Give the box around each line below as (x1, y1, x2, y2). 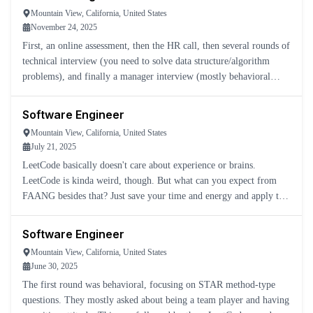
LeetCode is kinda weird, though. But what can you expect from (22, 175, 277, 186)
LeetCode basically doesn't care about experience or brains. (22, 160, 256, 170)
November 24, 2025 (31, 22, 97, 32)
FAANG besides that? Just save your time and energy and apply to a (22, 191, 110, 201)
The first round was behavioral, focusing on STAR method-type (22, 279, 275, 290)
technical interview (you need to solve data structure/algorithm (22, 56, 270, 66)
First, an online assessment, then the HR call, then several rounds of (22, 41, 290, 51)
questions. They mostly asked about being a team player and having (22, 295, 289, 305)
